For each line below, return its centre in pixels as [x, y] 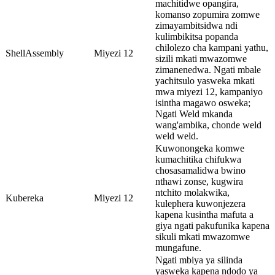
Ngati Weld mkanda [194, 114]
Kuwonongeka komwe [200, 148]
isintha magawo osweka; [203, 103]
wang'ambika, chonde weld [208, 125]
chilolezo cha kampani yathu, [212, 47]
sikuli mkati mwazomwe [203, 236]
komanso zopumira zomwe [207, 14]
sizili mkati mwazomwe [201, 58]
